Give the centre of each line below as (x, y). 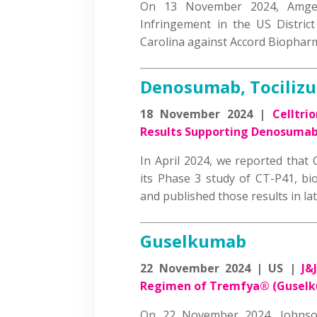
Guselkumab (194, 241)
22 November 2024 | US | (221, 268)
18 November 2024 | (207, 114)
